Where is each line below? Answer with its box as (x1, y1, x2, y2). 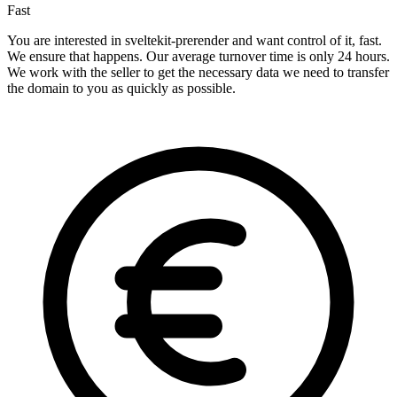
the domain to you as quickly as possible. (7, 81, 236, 97)
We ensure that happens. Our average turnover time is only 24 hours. (7, 49, 390, 65)
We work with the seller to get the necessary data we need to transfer (7, 65, 389, 81)
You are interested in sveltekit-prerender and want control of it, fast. (7, 33, 382, 49)
